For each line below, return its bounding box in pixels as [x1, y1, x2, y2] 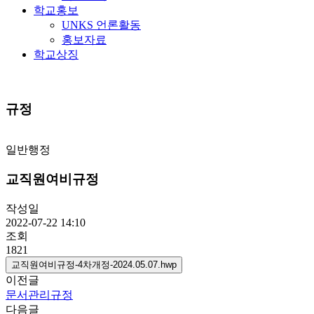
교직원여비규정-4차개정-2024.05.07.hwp [11, 259, 177, 271]
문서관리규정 [6, 289, 73, 301]
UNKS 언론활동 [62, 19, 141, 31]
